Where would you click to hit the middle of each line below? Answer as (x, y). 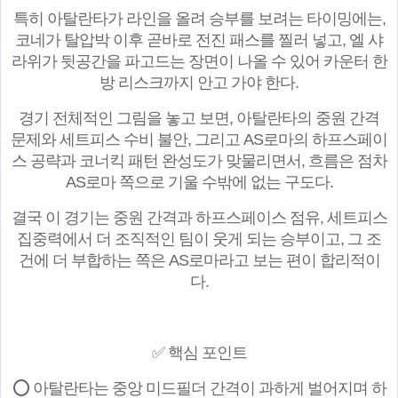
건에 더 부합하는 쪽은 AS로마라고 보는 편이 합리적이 (199, 261)
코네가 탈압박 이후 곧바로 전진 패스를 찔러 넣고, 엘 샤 (199, 40)
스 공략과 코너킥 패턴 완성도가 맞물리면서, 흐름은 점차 (199, 161)
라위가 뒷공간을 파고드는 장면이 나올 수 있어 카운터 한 (199, 62)
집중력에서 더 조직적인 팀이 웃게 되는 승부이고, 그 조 (199, 239)
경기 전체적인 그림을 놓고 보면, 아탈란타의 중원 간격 (199, 119)
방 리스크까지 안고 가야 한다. (199, 83)
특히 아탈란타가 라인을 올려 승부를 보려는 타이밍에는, (199, 19)
